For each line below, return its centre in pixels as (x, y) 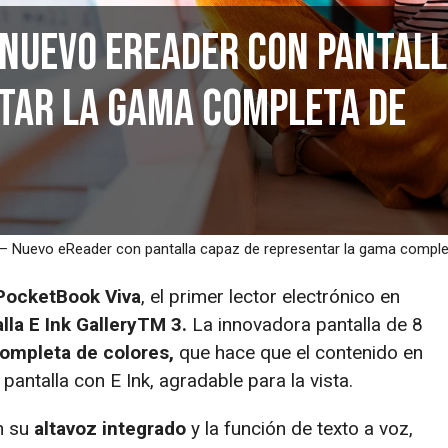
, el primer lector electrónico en (270, 296)
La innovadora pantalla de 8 (305, 324)
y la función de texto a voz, (299, 428)
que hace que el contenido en (298, 352)
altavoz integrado (110, 428)
